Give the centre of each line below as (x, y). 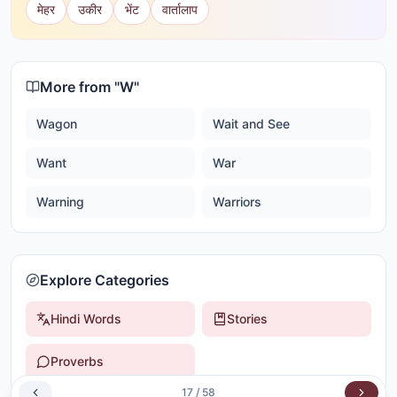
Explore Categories (105, 280)
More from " (80, 87)
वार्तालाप (180, 9)
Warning (60, 202)
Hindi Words (86, 319)
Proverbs (77, 361)
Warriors (237, 202)
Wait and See (251, 124)
